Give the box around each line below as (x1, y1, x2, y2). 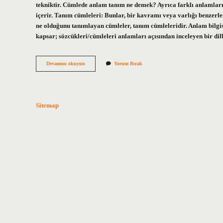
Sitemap (36, 102, 59, 109)
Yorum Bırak (114, 61, 142, 67)
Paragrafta (85, 60, 107, 66)
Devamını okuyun (46, 61, 85, 67)
